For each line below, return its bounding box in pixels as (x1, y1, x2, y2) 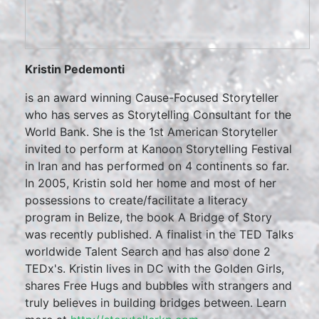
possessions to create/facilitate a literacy (25, 193, 248, 207)
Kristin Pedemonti (25, 62, 127, 76)
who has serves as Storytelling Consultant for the (25, 108, 291, 122)
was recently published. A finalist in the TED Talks (25, 227, 293, 241)
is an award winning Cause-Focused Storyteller (25, 90, 278, 105)
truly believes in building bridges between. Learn (25, 296, 286, 310)
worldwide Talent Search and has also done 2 (25, 244, 271, 258)
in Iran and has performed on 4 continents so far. (25, 159, 289, 173)
